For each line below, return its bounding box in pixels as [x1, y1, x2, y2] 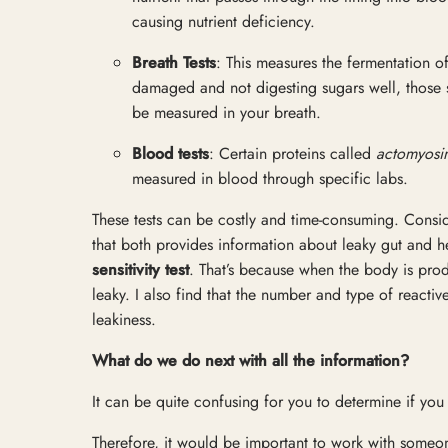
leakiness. [92, 307, 156, 331]
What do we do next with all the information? [92, 348, 409, 372]
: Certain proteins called [209, 141, 376, 165]
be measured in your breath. [132, 100, 321, 124]
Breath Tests [132, 50, 216, 74]
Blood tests [132, 141, 209, 165]
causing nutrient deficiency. [132, 9, 315, 33]
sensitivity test [92, 257, 189, 281]
